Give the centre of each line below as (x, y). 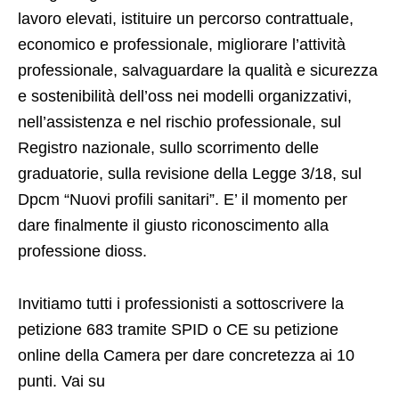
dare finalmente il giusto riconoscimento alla (173, 226)
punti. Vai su (61, 382)
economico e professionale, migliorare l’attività (182, 45)
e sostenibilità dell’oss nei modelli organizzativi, (185, 97)
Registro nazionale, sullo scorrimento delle (168, 148)
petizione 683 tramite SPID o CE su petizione (178, 330)
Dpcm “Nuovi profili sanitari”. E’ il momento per (183, 200)
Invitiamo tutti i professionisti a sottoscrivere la (181, 304)
